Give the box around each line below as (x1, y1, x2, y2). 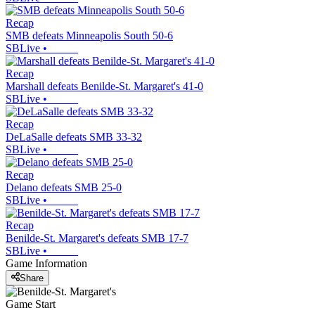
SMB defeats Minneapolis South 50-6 (6, 30, 173, 42)
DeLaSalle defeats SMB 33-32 (6, 131, 142, 143)
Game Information (6, 257, 87, 270)
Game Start (6, 297, 56, 310)
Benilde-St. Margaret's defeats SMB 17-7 (6, 232, 188, 245)
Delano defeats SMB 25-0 (6, 181, 122, 194)
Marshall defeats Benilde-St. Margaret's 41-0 (6, 80, 203, 93)
